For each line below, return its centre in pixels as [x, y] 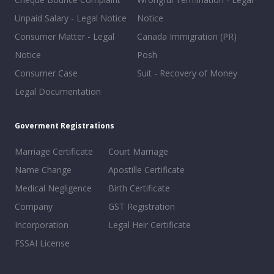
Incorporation [42, 225]
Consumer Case [46, 73]
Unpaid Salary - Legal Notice [71, 18]
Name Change [43, 170]
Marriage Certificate [54, 151]
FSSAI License [42, 243]
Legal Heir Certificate [149, 225]
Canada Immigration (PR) [187, 36]
